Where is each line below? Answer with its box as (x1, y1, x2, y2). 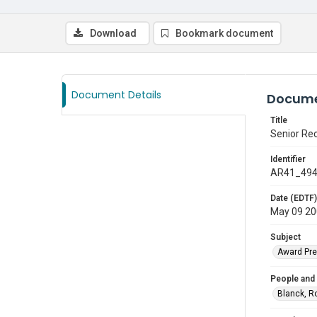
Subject (270, 232, 301, 242)
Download (90, 28, 137, 39)
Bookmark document (175, 28, 273, 39)
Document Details (71, 88, 161, 102)
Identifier (270, 154, 306, 164)
